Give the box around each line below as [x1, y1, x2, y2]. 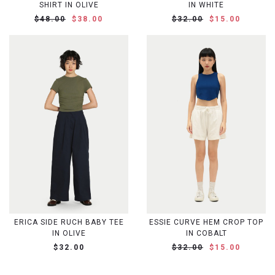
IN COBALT [185, 228, 227, 238]
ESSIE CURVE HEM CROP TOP [149, 217, 263, 227]
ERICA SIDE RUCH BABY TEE [14, 217, 124, 227]
